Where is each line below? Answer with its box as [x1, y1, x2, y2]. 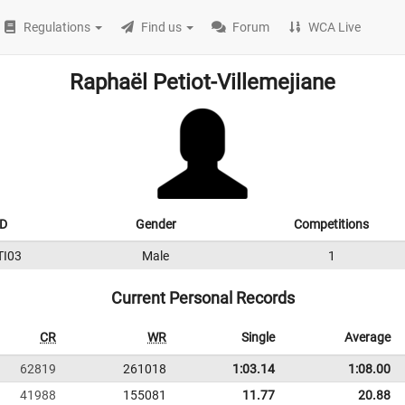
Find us [141, 20, 183, 34]
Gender [135, 217, 176, 231]
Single [241, 330, 275, 344]
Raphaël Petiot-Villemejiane [70, 70, 335, 95]
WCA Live [308, 20, 362, 34]
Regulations [24, 20, 91, 34]
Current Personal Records [110, 288, 295, 307]
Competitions [294, 217, 369, 231]
